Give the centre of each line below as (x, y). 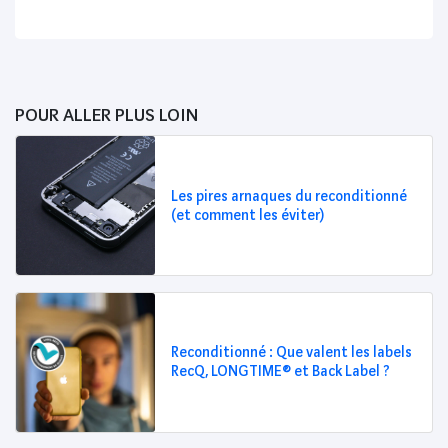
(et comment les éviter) (247, 215)
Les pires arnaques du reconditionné (288, 196)
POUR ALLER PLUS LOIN (107, 115)
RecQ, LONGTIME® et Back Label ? (280, 372)
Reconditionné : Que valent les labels (291, 353)
